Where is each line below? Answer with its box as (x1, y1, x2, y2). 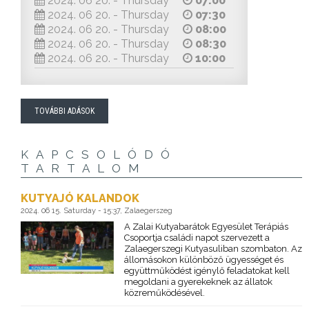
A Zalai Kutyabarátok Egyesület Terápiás (123, 221, 288, 232)
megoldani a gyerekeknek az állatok (123, 277, 272, 288)
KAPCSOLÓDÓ (21, 148, 177, 162)
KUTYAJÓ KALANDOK (21, 192, 139, 206)
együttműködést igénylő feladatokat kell (123, 266, 290, 277)
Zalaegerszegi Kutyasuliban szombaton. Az (123, 243, 302, 255)
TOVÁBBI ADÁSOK (34, 106, 94, 117)
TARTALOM (21, 161, 147, 176)
